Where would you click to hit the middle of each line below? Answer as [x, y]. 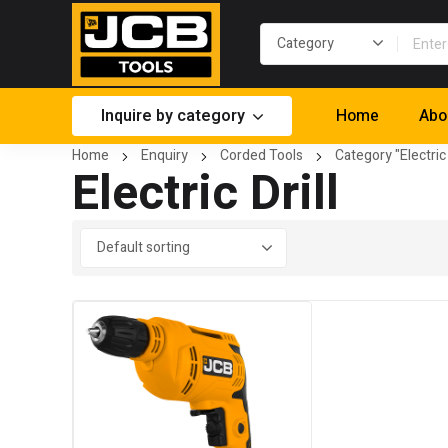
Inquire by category [173, 116]
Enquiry [164, 156]
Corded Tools [261, 156]
